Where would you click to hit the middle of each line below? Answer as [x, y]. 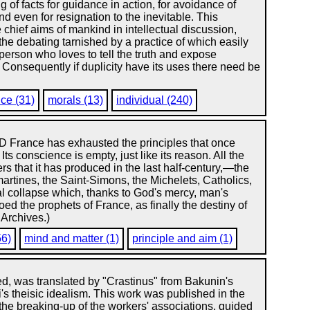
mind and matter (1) [72, 238]
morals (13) [76, 100]
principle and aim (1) [183, 238]
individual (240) [155, 100]
